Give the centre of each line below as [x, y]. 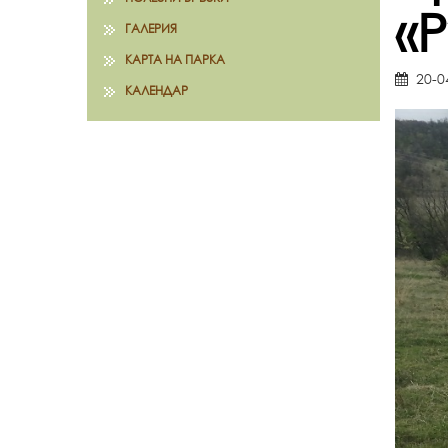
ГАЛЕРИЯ [151, 28]
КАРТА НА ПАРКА [175, 59]
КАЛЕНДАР [156, 90]
